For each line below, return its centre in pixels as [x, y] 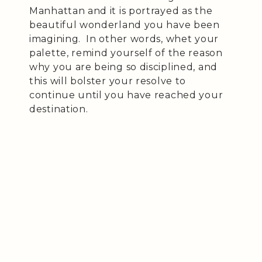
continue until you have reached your [126, 95]
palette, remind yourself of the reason [126, 53]
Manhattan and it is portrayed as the [121, 11]
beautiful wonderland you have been [125, 25]
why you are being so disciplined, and [123, 67]
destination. [59, 109]
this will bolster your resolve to [108, 81]
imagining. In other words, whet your [124, 39]
